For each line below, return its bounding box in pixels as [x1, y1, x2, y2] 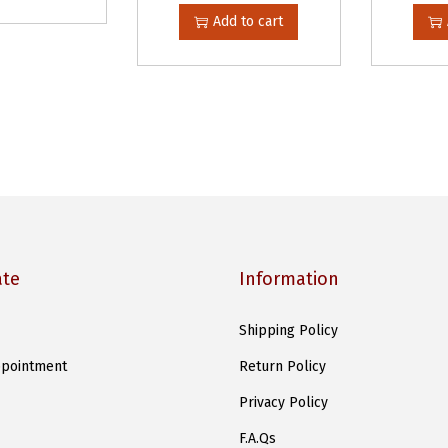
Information [239, 268, 339, 290]
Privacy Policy [239, 394, 328, 411]
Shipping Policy [239, 322, 338, 339]
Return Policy [239, 358, 326, 375]
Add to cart [213, 13, 284, 30]
